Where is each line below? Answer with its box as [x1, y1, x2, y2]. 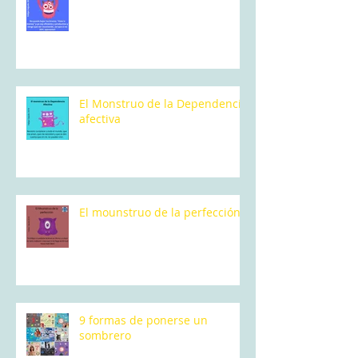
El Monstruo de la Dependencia [79, 96, 248, 112]
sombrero [79, 328, 131, 344]
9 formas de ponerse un [79, 312, 208, 328]
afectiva [79, 111, 121, 127]
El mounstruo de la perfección [79, 205, 241, 221]
